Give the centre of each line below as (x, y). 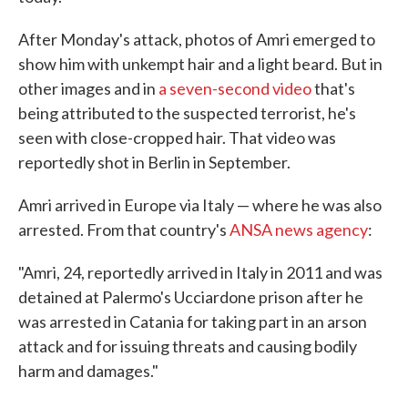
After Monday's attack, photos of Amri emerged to (197, 39)
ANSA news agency (299, 229)
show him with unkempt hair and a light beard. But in (200, 64)
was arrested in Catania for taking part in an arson (193, 321)
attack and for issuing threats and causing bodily (188, 346)
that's (333, 88)
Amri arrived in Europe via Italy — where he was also (200, 205)
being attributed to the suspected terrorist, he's (187, 113)
